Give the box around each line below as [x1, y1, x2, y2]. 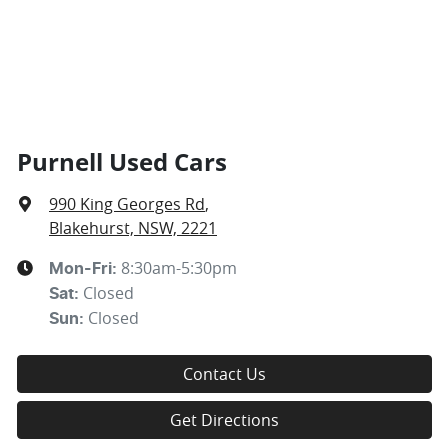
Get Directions [170, 408, 279, 431]
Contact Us [183, 362, 266, 385]
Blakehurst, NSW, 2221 [49, 216, 217, 239]
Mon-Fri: [49, 260, 121, 277]
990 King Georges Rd [49, 192, 205, 215]
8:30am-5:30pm [121, 256, 237, 279]
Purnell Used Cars [17, 144, 227, 178]
